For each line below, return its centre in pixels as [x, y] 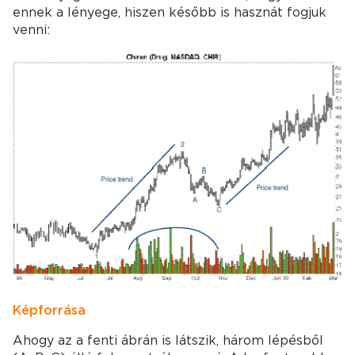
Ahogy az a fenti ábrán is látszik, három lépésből [168, 340]
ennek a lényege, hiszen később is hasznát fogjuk [170, 12]
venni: [31, 30]
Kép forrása [49, 310]
